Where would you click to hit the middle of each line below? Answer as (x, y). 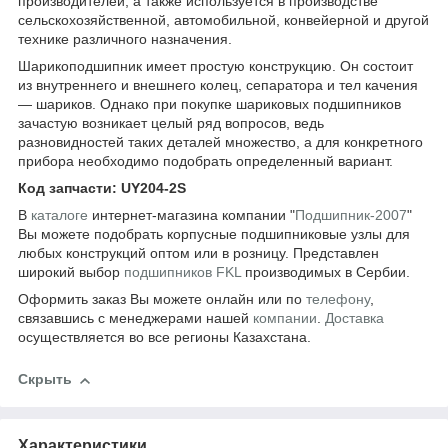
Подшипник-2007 (351, 215)
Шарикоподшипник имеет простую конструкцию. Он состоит (215, 66)
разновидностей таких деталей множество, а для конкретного (220, 142)
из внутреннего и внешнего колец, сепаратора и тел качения (218, 85)
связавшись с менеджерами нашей (135, 318)
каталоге (59, 215)
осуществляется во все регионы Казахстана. (164, 337)
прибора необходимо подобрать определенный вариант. (205, 161)
